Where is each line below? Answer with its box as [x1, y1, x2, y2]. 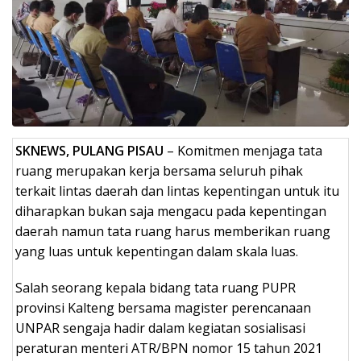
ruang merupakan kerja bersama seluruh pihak [15, 162, 303, 180]
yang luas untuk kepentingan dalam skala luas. [15, 243, 298, 261]
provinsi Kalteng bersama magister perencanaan [15, 299, 311, 317]
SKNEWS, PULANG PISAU [15, 142, 164, 160]
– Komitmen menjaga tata [164, 142, 322, 160]
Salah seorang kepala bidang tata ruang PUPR [15, 279, 296, 297]
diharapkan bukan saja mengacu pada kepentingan [15, 202, 326, 221]
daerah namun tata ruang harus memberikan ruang [15, 222, 330, 241]
